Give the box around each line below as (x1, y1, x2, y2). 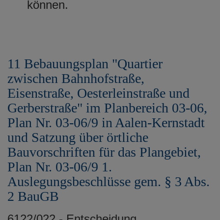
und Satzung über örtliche (7, 129, 148, 145)
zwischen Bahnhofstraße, (7, 70, 144, 86)
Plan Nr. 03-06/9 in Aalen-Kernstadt (7, 114, 205, 130)
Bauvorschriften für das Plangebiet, (7, 144, 201, 160)
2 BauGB (7, 188, 59, 204)
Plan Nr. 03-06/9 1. (7, 159, 112, 174)
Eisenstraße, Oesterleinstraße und (7, 85, 190, 101)
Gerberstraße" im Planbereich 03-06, (7, 100, 207, 115)
